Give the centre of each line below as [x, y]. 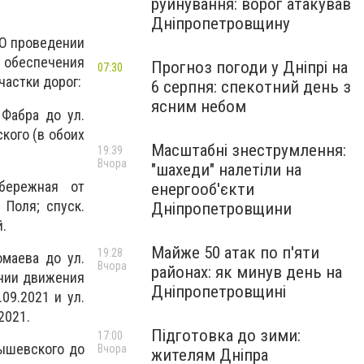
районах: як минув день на [247, 272]
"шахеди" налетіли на [226, 170]
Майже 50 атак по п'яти [235, 253]
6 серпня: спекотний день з [251, 87]
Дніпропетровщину [221, 24]
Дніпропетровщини [221, 209]
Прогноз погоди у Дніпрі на [249, 67]
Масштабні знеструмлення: [249, 150]
